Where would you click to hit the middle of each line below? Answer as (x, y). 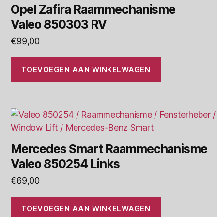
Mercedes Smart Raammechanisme (109, 148)
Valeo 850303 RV (59, 24)
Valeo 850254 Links (65, 163)
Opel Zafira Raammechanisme (93, 9)
